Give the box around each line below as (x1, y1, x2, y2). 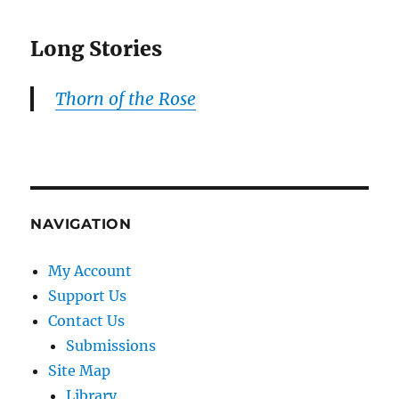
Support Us (48, 287, 127, 305)
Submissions (66, 337, 157, 355)
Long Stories (30, 36, 163, 62)
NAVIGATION (30, 216, 132, 233)
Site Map (48, 362, 111, 380)
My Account (48, 262, 133, 281)
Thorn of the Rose (55, 88, 197, 110)
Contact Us (48, 312, 126, 330)
